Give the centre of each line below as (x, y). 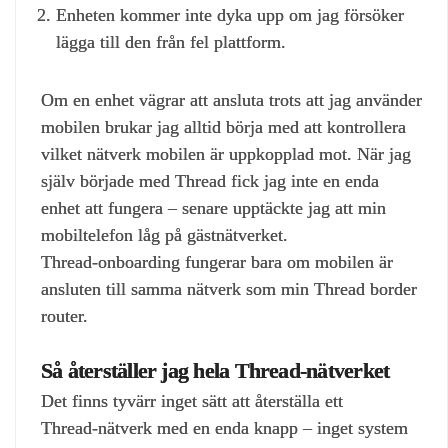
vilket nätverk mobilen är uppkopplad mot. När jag (226, 154)
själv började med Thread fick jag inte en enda (210, 181)
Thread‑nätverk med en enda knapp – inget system (224, 428)
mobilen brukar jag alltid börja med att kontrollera (223, 127)
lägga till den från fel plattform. (171, 41)
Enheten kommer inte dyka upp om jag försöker (230, 14)
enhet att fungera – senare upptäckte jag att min (213, 208)
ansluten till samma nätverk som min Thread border (229, 289)
